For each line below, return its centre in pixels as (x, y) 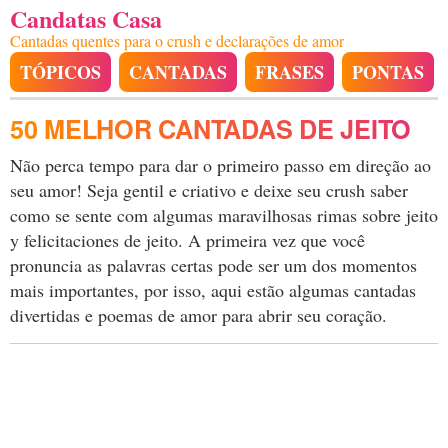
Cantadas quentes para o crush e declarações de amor (177, 40)
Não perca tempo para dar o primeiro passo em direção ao (220, 165)
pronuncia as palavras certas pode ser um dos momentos (213, 265)
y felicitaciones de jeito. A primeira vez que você (187, 240)
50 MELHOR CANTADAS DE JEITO (211, 129)
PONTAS (388, 72)
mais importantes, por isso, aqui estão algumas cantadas (213, 290)
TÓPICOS (60, 72)
